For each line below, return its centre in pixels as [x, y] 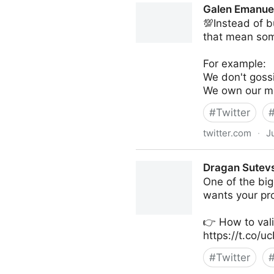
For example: [235, 64]
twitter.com [227, 133]
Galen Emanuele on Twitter [202, 157]
